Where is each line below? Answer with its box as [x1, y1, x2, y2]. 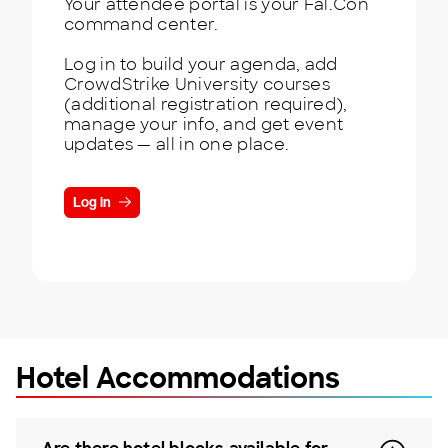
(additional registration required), [64, 94, 348, 115]
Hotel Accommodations [16, 360, 340, 397]
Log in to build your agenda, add [64, 54, 338, 75]
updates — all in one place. [64, 134, 290, 155]
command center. [64, 14, 223, 35]
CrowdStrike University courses [64, 74, 331, 95]
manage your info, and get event [64, 114, 344, 135]
